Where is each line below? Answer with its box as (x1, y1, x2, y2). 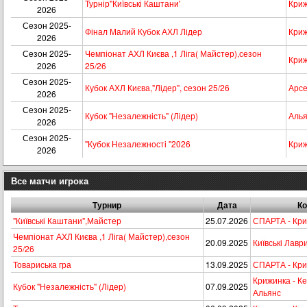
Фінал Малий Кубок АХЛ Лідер (85, 25, 202, 37)
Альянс (253, 286, 281, 298)
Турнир (93, 199, 121, 211)
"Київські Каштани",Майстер (13, 214, 121, 226)
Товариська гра (13, 258, 71, 270)
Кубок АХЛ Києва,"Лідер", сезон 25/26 (85, 82, 230, 93)
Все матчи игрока (11, 174, 88, 187)
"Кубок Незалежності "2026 (85, 138, 191, 149)
